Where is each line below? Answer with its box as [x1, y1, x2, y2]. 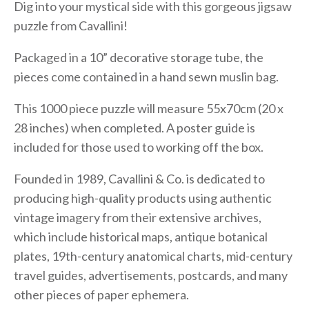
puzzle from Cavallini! [14, 17, 128, 33]
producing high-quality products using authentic [14, 190, 272, 206]
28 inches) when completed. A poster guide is [14, 119, 255, 135]
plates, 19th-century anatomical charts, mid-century [14, 248, 292, 263]
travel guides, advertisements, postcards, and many [14, 267, 288, 283]
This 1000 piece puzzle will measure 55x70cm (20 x [14, 100, 283, 116]
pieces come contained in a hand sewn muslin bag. [14, 68, 281, 84]
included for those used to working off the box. [14, 139, 263, 154]
